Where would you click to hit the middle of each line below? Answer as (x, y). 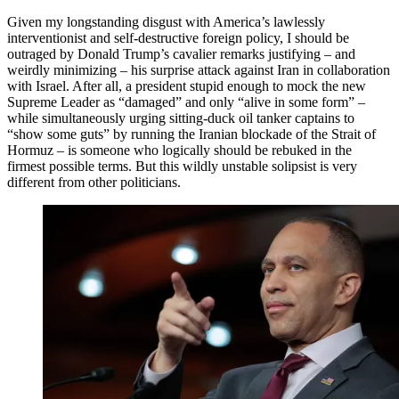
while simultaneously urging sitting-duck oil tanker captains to (181, 118)
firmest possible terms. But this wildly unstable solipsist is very (182, 167)
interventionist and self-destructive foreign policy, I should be (178, 38)
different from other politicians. (94, 183)
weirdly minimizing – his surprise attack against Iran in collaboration (199, 70)
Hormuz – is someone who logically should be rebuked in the (179, 151)
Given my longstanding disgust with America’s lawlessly (166, 22)
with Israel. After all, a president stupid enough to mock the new (187, 86)
